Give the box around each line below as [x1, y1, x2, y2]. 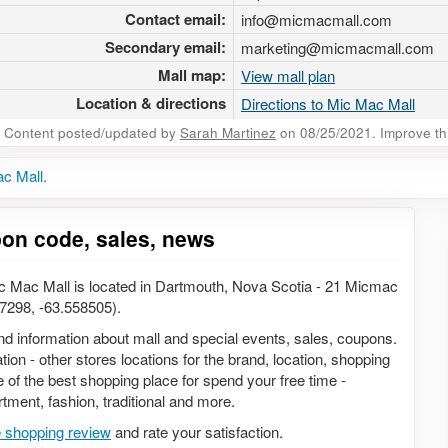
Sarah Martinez [180, 122, 276, 142]
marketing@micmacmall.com [241, 36, 434, 58]
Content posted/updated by [4, 122, 180, 142]
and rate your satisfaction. [111, 421, 283, 443]
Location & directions [76, 91, 226, 114]
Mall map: [158, 63, 226, 86]
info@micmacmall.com [241, 8, 392, 30]
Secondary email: [105, 35, 226, 58]
